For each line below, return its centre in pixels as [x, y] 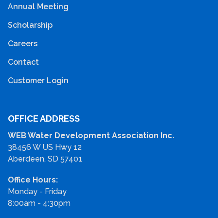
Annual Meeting [38, 7]
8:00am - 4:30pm [39, 203]
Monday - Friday [37, 192]
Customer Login [38, 81]
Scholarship [30, 25]
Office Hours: [33, 180]
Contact [23, 62]
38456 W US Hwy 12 [45, 147]
